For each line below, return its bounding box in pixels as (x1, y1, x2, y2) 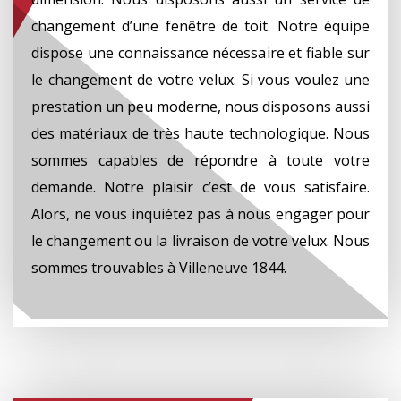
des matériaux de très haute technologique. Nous (31, 123, 370, 143)
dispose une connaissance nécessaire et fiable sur (31, 42, 370, 63)
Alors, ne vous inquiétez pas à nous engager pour (31, 203, 370, 224)
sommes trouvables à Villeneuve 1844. (31, 257, 286, 277)
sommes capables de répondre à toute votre (31, 149, 370, 170)
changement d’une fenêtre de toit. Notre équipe (31, 15, 370, 36)
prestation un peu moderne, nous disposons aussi (31, 96, 370, 116)
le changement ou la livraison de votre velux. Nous (31, 230, 370, 251)
